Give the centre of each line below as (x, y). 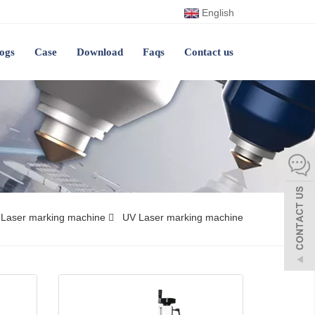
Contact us (209, 52)
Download (100, 52)
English (217, 13)
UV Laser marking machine (181, 217)
